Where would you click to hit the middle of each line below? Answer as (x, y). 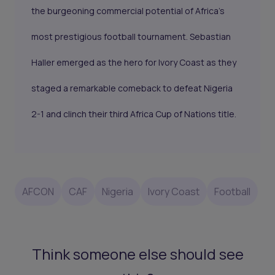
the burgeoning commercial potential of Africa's (128, 11)
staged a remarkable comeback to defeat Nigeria (132, 88)
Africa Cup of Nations (173, 114)
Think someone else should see (137, 254)
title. (227, 114)
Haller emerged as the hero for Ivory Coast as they (134, 63)
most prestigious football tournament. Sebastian (131, 37)
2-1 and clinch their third (81, 114)
